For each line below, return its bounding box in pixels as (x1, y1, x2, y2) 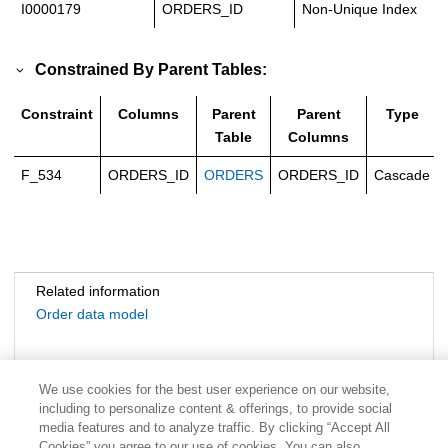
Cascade (374, 167, 430, 184)
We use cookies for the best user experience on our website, (38, 382, 390, 397)
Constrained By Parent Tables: (35, 60, 268, 79)
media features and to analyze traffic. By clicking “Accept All (38, 420, 390, 435)
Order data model (36, 306, 148, 323)
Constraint (21, 106, 93, 123)
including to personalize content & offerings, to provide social (38, 401, 392, 416)
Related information (36, 283, 160, 300)
